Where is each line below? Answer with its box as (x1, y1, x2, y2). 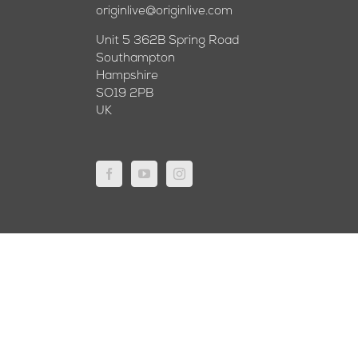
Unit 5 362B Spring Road (95, 35, 239, 47)
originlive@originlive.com (95, 6, 233, 18)
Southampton (95, 53, 175, 65)
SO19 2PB (95, 88, 153, 100)
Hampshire (95, 70, 158, 82)
